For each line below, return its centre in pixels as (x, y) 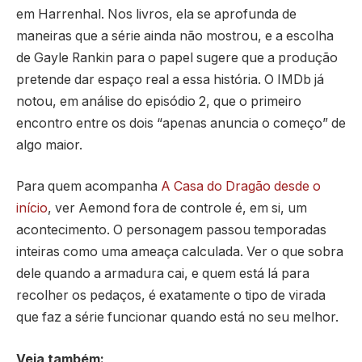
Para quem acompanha (88, 187)
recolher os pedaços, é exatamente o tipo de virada (171, 296)
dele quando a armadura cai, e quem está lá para (163, 274)
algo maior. (49, 145)
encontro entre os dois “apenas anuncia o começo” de (181, 123)
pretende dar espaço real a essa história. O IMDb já (170, 79)
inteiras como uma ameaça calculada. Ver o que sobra (180, 252)
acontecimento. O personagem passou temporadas (171, 230)
